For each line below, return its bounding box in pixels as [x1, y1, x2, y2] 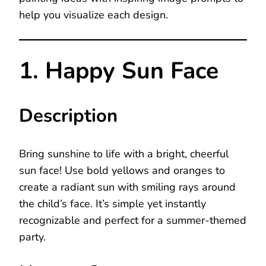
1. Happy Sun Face [19, 55, 218, 87]
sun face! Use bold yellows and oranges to [19, 163, 225, 178]
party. [19, 230, 46, 245]
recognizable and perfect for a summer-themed [19, 213, 246, 228]
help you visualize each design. [19, 8, 168, 22]
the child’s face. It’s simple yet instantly [19, 197, 206, 211]
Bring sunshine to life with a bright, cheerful [19, 147, 229, 161]
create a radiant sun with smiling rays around [19, 180, 236, 195]
